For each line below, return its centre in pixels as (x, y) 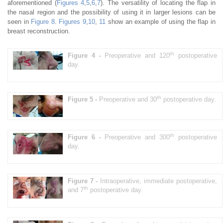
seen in (19, 21)
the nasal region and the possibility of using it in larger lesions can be (111, 12)
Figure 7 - (84, 181)
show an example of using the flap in (161, 21)
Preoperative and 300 (137, 137)
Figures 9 (72, 21)
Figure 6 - (86, 137)
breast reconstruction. (39, 31)
